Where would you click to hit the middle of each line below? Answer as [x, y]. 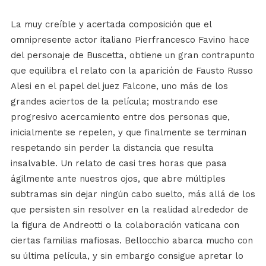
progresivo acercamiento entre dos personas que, [120, 117]
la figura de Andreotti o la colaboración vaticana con [125, 225]
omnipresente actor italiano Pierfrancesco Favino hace [130, 39]
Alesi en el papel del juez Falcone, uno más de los [119, 86]
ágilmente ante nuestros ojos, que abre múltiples [118, 178]
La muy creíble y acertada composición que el [111, 24]
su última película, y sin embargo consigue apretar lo [127, 256]
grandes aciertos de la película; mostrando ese [114, 101]
